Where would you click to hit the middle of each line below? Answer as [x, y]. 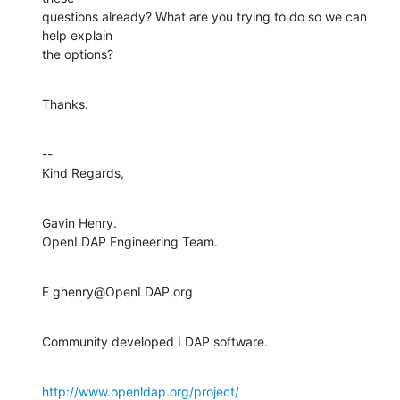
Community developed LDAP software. [155, 341]
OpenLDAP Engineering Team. [130, 241]
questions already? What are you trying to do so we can [204, 16]
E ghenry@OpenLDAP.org [117, 291]
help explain [77, 35]
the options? [78, 54]
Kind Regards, [83, 172]
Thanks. [65, 104]
